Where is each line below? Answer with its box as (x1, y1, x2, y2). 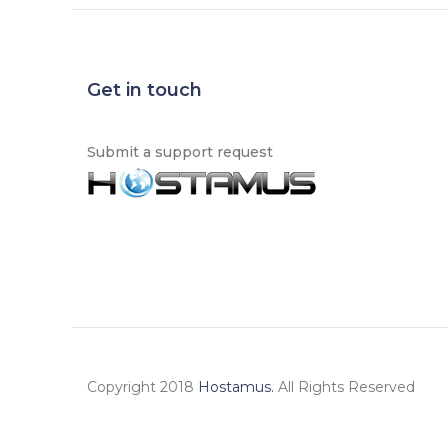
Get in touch (87, 79, 202, 101)
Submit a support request (87, 143, 273, 161)
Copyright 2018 (87, 378, 198, 396)
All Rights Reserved (274, 378, 415, 396)
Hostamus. (198, 378, 274, 396)
